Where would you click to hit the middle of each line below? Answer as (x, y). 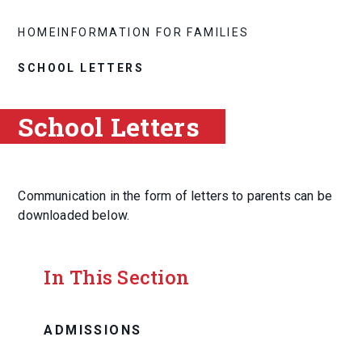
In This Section (116, 278)
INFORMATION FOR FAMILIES (154, 32)
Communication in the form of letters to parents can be (175, 196)
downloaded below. (74, 216)
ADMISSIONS (93, 330)
